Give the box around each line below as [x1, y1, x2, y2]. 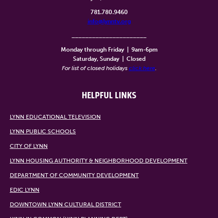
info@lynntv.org [87, 18, 131, 25]
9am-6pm [129, 46, 158, 54]
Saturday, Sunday [73, 55, 119, 63]
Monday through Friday [60, 46, 127, 54]
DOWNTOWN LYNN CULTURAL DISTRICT [10, 201, 121, 208]
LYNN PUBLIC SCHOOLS [10, 128, 76, 135]
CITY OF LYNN [10, 143, 48, 150]
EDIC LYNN [10, 186, 39, 194]
